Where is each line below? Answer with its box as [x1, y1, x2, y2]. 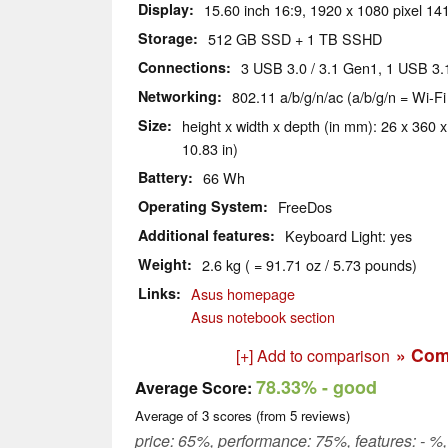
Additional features [138, 225, 270, 246]
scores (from [209, 406, 290, 426]
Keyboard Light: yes [285, 225, 412, 247]
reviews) [297, 406, 350, 426]
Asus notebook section [191, 306, 335, 328]
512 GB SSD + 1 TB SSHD [208, 28, 382, 50]
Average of [135, 406, 202, 426]
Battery [138, 167, 188, 188]
